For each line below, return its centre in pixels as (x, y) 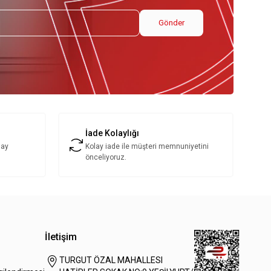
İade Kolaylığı (112, 133)
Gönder (171, 23)
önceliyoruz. (106, 158)
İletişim (61, 237)
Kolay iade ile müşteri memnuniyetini (147, 147)
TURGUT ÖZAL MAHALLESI (111, 260)
